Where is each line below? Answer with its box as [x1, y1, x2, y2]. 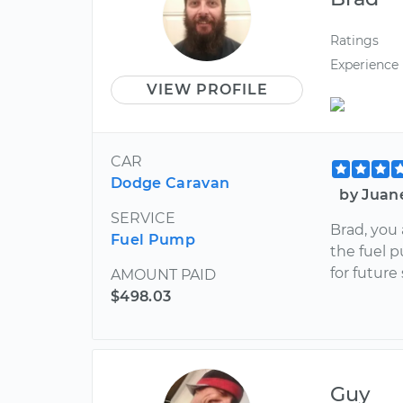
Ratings [330, 32, 380, 49]
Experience [330, 57, 399, 74]
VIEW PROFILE [146, 81, 268, 98]
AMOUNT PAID [111, 265, 216, 283]
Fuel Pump [111, 230, 195, 248]
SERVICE [111, 209, 175, 227]
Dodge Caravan [111, 174, 230, 192]
